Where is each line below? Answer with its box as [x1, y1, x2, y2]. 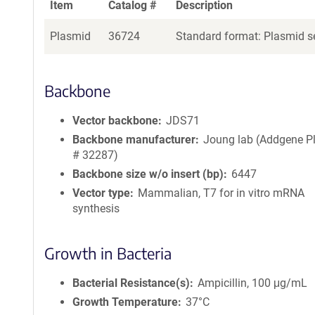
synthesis [72, 202, 120, 215]
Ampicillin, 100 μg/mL [198, 276, 308, 290]
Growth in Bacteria [44, 243, 172, 263]
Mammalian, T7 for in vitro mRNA [138, 186, 305, 200]
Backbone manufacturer [72, 133, 195, 146]
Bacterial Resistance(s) [72, 276, 190, 290]
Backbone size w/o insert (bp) [72, 167, 224, 181]
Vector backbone [72, 114, 158, 127]
